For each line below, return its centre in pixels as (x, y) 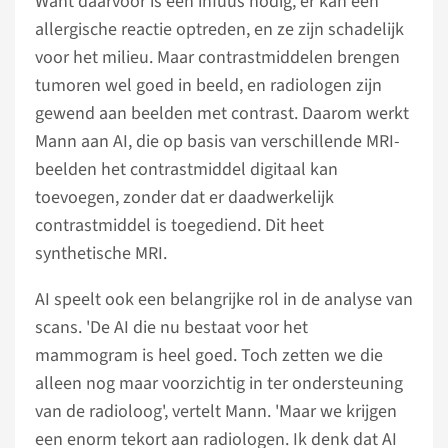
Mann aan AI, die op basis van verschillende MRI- (217, 141)
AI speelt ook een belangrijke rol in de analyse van (224, 299)
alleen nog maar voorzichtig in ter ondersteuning (219, 383)
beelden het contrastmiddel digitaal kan (186, 169)
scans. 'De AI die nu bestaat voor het (171, 327)
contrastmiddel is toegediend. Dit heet (179, 225)
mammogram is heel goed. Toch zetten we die (209, 355)
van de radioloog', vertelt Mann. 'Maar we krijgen (216, 411)
